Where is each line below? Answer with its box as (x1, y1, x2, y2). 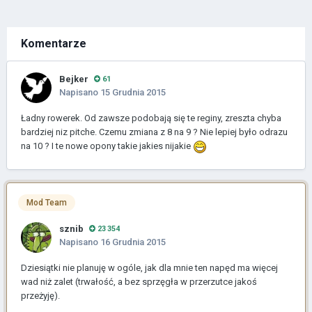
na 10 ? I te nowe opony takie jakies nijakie (21, 141, 193, 151)
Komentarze (21, 37, 86, 50)
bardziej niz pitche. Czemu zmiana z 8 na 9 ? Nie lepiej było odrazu (21, 127, 288, 137)
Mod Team (26, 198, 67, 208)
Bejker (59, 74, 88, 84)
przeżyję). (21, 290, 60, 302)
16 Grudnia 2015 (100, 237, 166, 248)
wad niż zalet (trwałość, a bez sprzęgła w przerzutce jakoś (21, 276, 257, 288)
